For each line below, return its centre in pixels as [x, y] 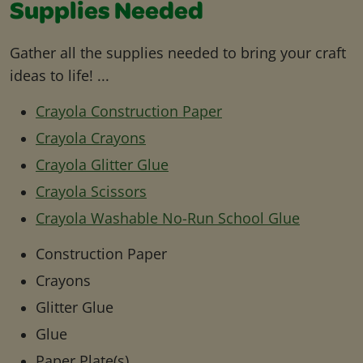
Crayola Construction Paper [129, 111]
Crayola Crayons [91, 138]
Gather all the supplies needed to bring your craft [178, 53]
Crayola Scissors [91, 192]
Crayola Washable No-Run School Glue [168, 218]
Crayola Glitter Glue [102, 165]
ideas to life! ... [60, 76]
